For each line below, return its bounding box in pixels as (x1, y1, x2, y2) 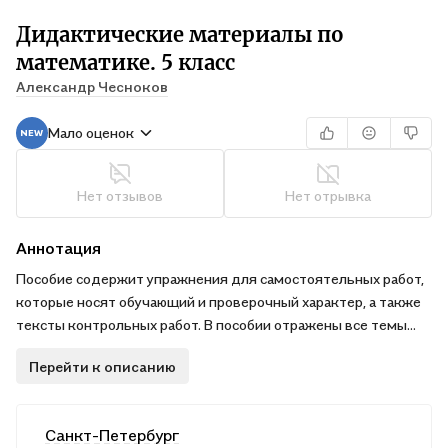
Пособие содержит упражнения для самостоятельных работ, (16, 270, 424, 287)
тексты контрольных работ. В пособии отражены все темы (16, 316, 407, 333)
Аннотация (16, 238, 101, 258)
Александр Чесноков (16, 78, 168, 95)
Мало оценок (48, 124, 134, 141)
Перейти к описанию (29, 357, 176, 375)
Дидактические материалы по (16, 22, 344, 47)
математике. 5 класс (16, 50, 235, 75)
